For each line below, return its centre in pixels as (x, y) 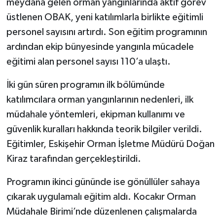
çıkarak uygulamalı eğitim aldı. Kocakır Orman (101, 197)
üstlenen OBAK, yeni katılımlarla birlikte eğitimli (105, 18)
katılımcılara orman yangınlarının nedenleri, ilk (100, 100)
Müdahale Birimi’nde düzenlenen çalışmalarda (101, 212)
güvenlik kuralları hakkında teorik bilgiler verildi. (104, 129)
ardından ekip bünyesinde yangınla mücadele (100, 47)
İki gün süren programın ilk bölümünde (85, 85)
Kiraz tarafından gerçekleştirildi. (74, 159)
